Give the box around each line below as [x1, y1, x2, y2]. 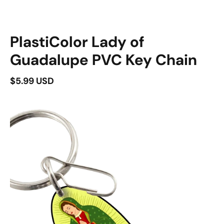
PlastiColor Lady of [10, 31, 144, 51]
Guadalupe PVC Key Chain [10, 49, 197, 69]
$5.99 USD [10, 74, 54, 87]
